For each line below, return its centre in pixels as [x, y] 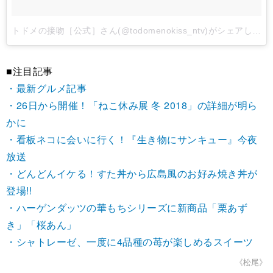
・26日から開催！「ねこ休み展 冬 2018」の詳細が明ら [132, 105]
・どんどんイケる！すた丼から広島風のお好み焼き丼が [132, 174]
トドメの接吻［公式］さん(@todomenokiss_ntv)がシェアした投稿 [257, 31]
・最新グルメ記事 [46, 88]
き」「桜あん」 [41, 225]
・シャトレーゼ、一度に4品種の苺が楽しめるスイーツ [130, 242]
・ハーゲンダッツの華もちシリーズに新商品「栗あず [127, 208]
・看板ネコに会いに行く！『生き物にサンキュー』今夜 [132, 140]
